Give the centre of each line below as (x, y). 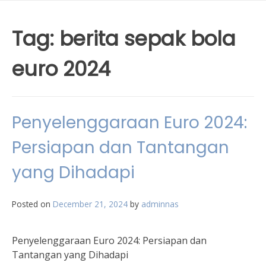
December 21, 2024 (90, 204)
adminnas (160, 204)
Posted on (32, 204)
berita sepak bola (148, 39)
